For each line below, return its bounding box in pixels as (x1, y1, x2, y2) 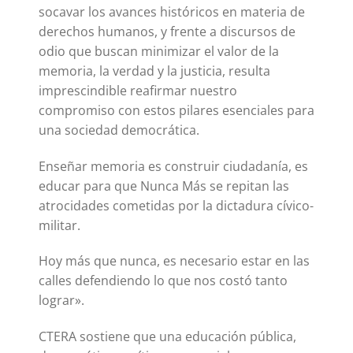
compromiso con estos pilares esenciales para (39, 101, 314, 119)
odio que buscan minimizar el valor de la (39, 42, 279, 60)
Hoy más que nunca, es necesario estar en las (39, 252, 310, 270)
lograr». (39, 292, 84, 310)
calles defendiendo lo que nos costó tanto (39, 272, 288, 290)
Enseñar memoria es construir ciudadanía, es (39, 157, 308, 175)
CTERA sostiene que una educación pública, (39, 328, 296, 346)
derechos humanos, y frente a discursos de (39, 22, 295, 40)
